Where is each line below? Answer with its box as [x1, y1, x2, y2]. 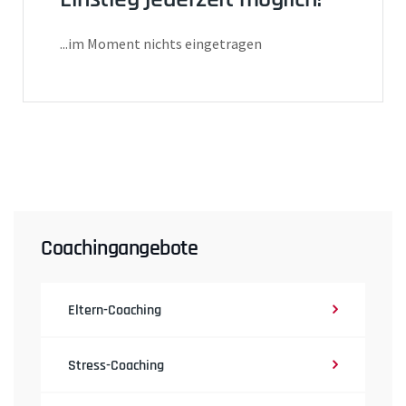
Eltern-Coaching [68, 301, 161, 321]
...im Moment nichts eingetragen [60, 34, 262, 53]
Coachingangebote [41, 235, 198, 263]
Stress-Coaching [68, 356, 164, 376]
